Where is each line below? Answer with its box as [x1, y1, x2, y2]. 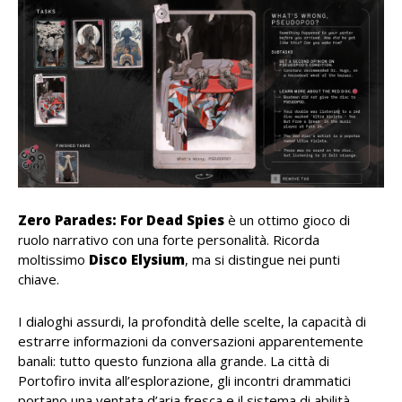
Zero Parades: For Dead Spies [18, 211, 224, 230]
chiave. [18, 270, 59, 289]
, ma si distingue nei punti [185, 250, 340, 269]
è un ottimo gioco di [224, 211, 350, 230]
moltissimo [18, 250, 89, 269]
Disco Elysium [89, 250, 185, 269]
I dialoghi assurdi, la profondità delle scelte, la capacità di [18, 312, 366, 331]
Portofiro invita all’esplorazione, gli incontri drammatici [18, 371, 351, 390]
